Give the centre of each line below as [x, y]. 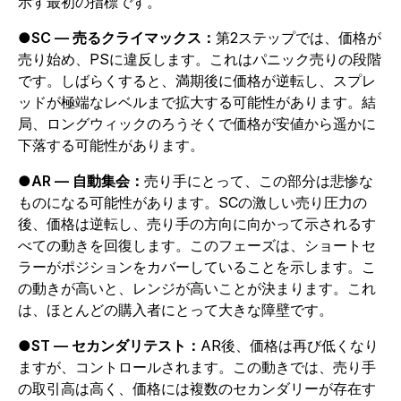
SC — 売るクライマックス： [124, 38]
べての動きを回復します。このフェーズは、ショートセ [197, 245]
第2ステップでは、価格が [299, 38]
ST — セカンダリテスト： [116, 346]
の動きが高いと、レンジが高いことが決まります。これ [197, 288]
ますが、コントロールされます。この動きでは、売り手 [197, 367]
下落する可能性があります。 [111, 145]
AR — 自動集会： [88, 181]
